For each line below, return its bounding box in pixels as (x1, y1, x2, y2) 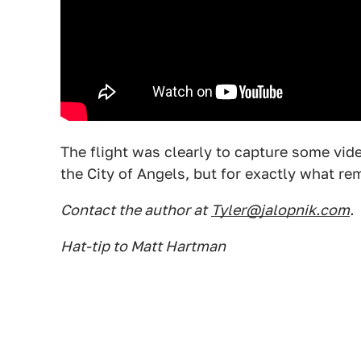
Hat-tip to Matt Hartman (60, 237, 226, 255)
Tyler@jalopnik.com (211, 201, 350, 218)
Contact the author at (60, 201, 207, 218)
